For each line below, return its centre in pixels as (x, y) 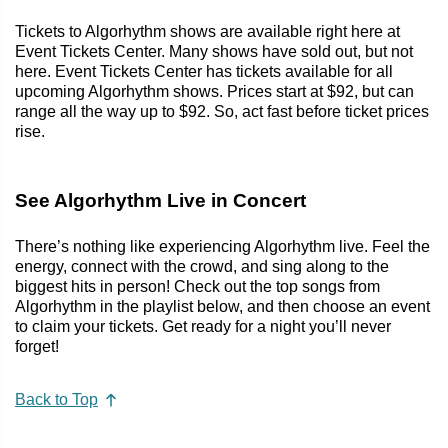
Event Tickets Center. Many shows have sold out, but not (214, 51)
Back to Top (56, 400)
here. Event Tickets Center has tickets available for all (204, 71)
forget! (37, 346)
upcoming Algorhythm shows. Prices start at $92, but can (214, 91)
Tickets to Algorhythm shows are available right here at (207, 31)
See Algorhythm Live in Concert (160, 200)
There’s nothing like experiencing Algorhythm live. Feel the (222, 246)
